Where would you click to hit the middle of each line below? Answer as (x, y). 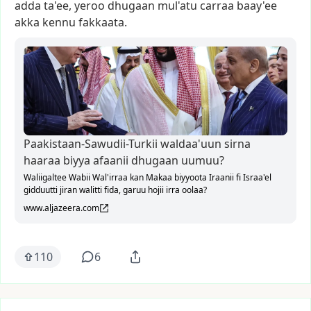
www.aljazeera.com (61, 208)
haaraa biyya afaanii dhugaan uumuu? (124, 160)
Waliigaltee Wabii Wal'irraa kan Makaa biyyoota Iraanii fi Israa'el (148, 177)
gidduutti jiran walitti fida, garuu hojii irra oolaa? (115, 190)
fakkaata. (103, 22)
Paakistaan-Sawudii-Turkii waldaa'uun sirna (137, 144)
